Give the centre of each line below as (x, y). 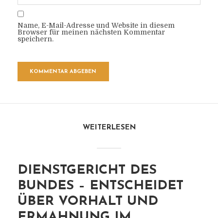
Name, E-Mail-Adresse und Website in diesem (96, 25)
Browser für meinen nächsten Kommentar (91, 32)
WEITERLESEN (109, 128)
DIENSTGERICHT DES (87, 171)
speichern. (35, 39)
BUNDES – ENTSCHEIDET (100, 186)
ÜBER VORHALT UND (88, 202)
